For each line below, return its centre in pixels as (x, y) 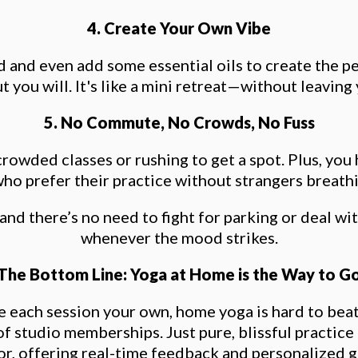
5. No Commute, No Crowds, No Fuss (179, 122)
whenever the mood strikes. (179, 237)
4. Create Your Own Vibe (179, 28)
